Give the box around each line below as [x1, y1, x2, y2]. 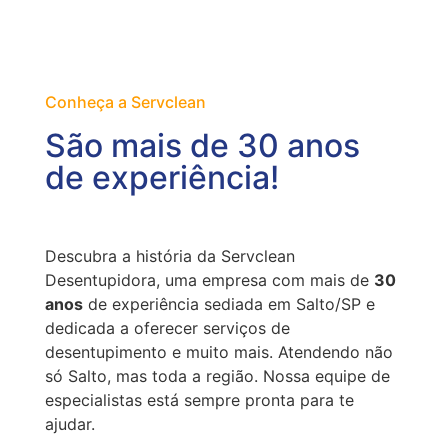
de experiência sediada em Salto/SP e [82, 294, 375, 315]
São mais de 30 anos [44, 126, 360, 166]
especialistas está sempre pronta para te [44, 390, 354, 411]
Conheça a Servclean [44, 92, 206, 113]
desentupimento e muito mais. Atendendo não [44, 342, 393, 363]
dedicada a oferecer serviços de [44, 318, 290, 339]
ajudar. [44, 414, 95, 435]
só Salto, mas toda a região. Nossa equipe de [44, 366, 390, 387]
